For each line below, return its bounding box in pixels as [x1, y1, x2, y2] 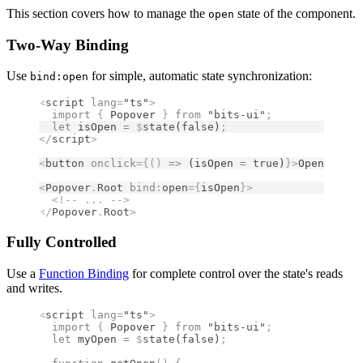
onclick [84, 157, 136, 170]
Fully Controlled [6, 233, 117, 251]
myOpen [71, 332, 123, 345]
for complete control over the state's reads [129, 266, 343, 280]
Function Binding [39, 266, 129, 280]
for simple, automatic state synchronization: [88, 69, 312, 83]
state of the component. [234, 6, 356, 20]
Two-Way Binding [6, 36, 129, 53]
